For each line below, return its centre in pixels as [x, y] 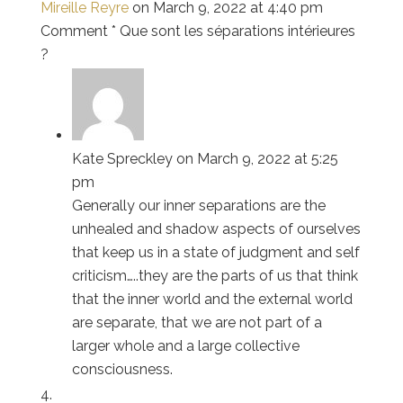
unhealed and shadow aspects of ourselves [216, 228]
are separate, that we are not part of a [197, 322]
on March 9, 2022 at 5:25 [257, 158]
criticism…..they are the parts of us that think [215, 275]
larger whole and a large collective [185, 345]
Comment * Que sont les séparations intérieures [197, 31]
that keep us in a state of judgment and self [215, 252]
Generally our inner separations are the [198, 205]
